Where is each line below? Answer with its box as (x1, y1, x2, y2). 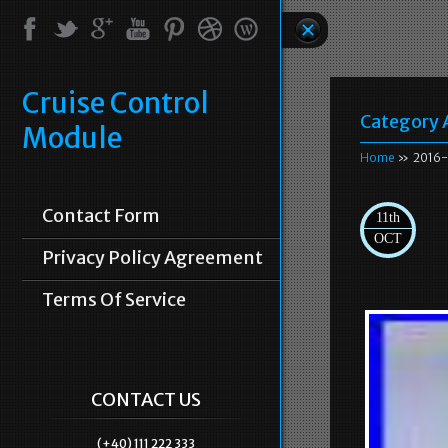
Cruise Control (22, 85, 209, 121)
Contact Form (42, 204, 160, 227)
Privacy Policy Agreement (42, 246, 263, 269)
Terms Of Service (42, 288, 186, 311)
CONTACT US (91, 388, 201, 411)
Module (22, 120, 122, 156)
